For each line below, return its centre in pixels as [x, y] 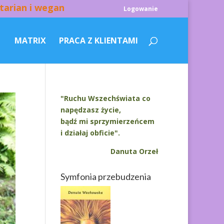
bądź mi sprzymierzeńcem [107, 121]
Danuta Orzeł [134, 151]
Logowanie [141, 9]
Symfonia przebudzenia [105, 176]
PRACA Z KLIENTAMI [98, 40]
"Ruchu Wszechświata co [105, 98]
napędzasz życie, [90, 109]
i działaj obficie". [90, 132]
